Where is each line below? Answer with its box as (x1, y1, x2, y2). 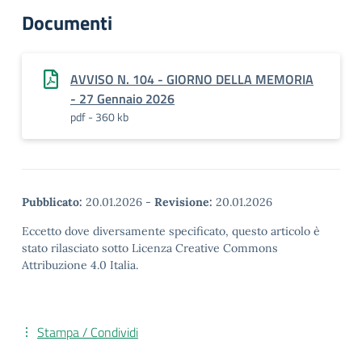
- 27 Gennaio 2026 (70, 89, 175, 108)
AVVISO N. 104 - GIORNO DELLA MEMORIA (70, 69, 314, 89)
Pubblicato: (22, 195, 82, 209)
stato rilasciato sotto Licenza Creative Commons (22, 241, 278, 255)
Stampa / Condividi (37, 322, 138, 342)
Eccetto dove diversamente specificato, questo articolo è (22, 224, 320, 238)
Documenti (22, 8, 112, 37)
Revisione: (154, 195, 213, 209)
